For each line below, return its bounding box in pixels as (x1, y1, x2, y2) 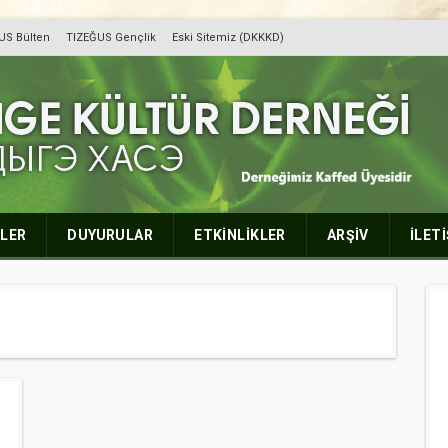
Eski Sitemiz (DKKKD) (172, 31, 284, 44)
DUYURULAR (67, 227, 154, 243)
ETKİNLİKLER (194, 227, 286, 243)
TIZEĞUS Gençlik (66, 31, 156, 44)
